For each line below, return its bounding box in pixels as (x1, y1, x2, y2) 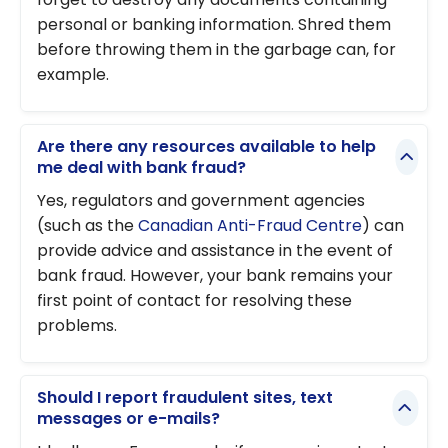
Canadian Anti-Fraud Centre (138, 214, 362, 238)
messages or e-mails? (37, 406, 220, 430)
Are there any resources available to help (37, 134, 376, 158)
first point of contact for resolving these (37, 289, 352, 313)
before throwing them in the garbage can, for (37, 38, 396, 62)
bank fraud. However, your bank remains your (37, 264, 393, 288)
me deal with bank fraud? (37, 155, 246, 179)
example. (37, 63, 109, 87)
